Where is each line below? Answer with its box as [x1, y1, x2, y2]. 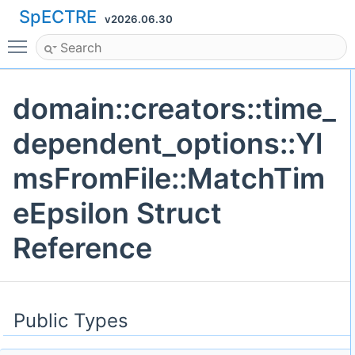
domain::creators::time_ [13, 91, 336, 127]
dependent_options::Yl [13, 126, 323, 162]
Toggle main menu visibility [35, 32, 198, 48]
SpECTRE [19, 6, 97, 27]
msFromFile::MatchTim [13, 161, 325, 197]
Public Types [13, 309, 128, 333]
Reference [13, 231, 152, 266]
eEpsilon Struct [13, 196, 222, 231]
